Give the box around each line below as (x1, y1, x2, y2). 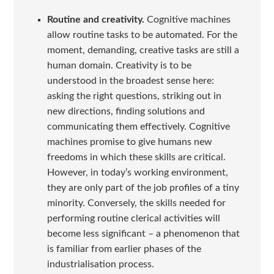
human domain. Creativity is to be (46, 61, 191, 71)
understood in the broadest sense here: (46, 76, 214, 86)
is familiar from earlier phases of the (46, 244, 201, 254)
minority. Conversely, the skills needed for (46, 198, 226, 209)
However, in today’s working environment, (46, 168, 228, 178)
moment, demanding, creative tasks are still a (46, 45, 239, 56)
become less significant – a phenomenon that (46, 229, 240, 239)
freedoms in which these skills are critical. (46, 152, 226, 163)
